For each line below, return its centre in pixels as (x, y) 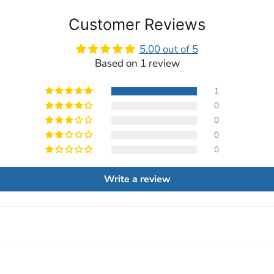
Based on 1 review (137, 63)
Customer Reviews (137, 24)
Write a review (137, 179)
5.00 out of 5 (169, 49)
